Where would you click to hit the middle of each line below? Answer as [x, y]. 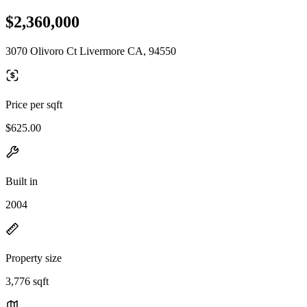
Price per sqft [34, 104]
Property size [34, 258]
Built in [22, 181]
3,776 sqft [27, 281]
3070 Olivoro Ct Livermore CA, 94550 [91, 51]
